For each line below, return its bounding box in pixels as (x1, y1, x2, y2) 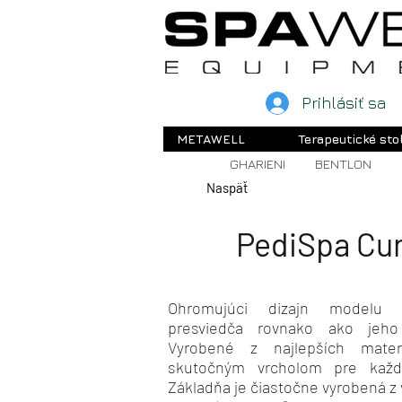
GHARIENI (230, 155, 285, 171)
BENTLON (315, 155, 371, 171)
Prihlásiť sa (301, 93, 386, 112)
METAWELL (177, 130, 245, 146)
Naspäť (206, 179, 248, 196)
